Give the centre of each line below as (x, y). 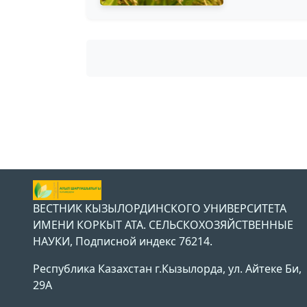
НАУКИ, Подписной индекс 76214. (123, 242)
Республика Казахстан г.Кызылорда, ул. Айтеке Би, (167, 269)
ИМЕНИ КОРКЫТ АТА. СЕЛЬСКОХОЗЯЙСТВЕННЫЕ (163, 225)
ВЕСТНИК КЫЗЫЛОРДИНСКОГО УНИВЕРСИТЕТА (160, 209)
